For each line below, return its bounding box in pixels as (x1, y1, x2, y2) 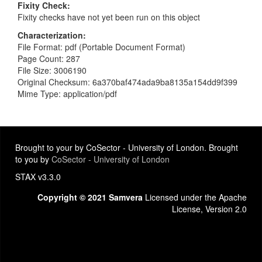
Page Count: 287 (18, 52, 80, 64)
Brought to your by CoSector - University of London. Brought (15, 142, 238, 153)
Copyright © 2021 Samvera (37, 191, 143, 203)
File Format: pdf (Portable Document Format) (18, 40, 185, 53)
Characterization (18, 29, 83, 41)
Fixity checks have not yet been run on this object (18, 11, 200, 23)
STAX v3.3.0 (15, 171, 61, 182)
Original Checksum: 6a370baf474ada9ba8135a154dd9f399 (18, 75, 237, 88)
